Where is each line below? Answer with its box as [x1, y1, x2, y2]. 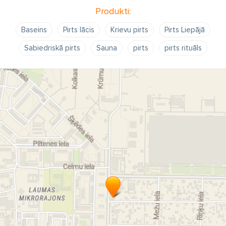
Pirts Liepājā [164, 25, 205, 34]
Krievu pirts [110, 25, 148, 34]
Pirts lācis [63, 25, 94, 34]
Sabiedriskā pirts [24, 43, 80, 52]
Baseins [21, 25, 47, 34]
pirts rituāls [164, 43, 202, 52]
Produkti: [95, 6, 131, 17]
